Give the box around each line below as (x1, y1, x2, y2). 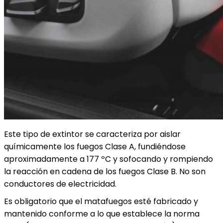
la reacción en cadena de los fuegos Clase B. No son (4, 166, 206, 177)
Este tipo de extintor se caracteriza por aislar (4, 128, 181, 140)
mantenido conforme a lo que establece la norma (4, 208, 200, 220)
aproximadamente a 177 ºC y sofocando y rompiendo (4, 153, 213, 165)
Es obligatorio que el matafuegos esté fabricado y (4, 196, 198, 207)
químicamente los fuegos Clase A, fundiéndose (4, 141, 186, 152)
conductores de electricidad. (4, 178, 116, 190)
